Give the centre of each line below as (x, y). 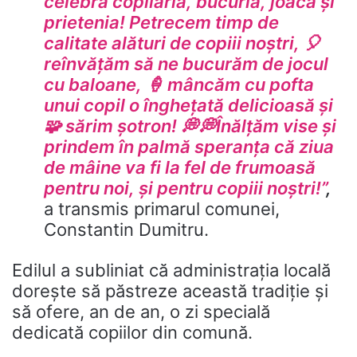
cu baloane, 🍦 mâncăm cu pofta (179, 85)
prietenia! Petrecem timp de (161, 23)
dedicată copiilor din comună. (132, 333)
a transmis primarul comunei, (162, 209)
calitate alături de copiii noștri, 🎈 (182, 43)
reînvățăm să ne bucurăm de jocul (186, 64)
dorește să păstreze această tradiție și (170, 291)
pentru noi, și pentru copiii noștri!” (185, 188)
